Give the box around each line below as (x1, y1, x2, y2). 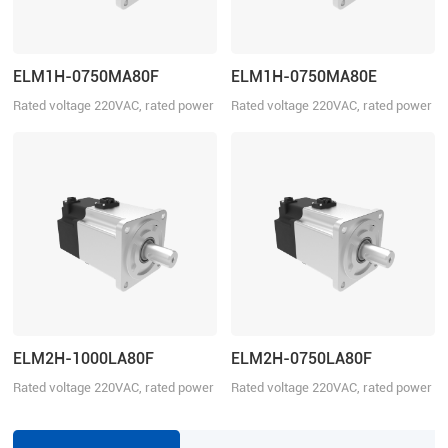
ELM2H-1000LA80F (13, 349, 155, 369)
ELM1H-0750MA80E (230, 67, 377, 87)
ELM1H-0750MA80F (13, 67, 160, 87)
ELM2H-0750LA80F (230, 349, 372, 369)
